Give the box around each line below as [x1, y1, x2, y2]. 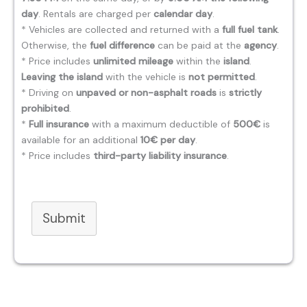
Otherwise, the [21, 39, 90, 52]
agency [244, 39, 277, 52]
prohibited [21, 102, 69, 115]
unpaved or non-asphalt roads [76, 86, 217, 99]
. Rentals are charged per [38, 8, 153, 21]
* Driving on [21, 86, 76, 99]
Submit [42, 210, 86, 228]
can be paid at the [155, 39, 244, 52]
